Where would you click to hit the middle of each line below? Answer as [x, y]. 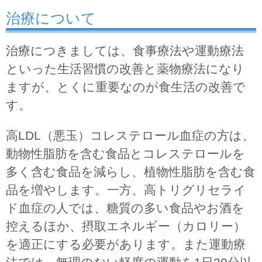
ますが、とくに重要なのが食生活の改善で [126, 87]
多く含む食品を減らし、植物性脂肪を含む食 [131, 171]
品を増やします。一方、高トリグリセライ [126, 189]
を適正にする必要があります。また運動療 [126, 244]
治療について [51, 18]
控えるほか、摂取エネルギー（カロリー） [126, 226]
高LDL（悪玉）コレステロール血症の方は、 [130, 135]
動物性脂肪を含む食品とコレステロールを [125, 153]
